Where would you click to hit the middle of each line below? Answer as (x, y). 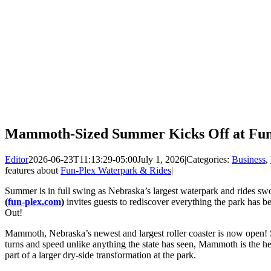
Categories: (209, 159)
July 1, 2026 (161, 159)
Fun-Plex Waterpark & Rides (116, 170)
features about (33, 170)
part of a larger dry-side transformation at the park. (100, 255)
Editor (17, 159)
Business (249, 159)
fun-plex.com (34, 201)
